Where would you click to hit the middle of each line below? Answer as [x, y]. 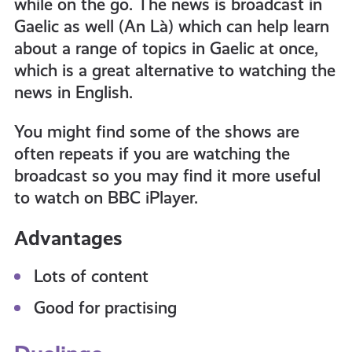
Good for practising [105, 308]
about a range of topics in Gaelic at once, [166, 48]
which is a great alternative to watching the [174, 70]
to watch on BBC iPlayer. [106, 198]
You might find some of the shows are [156, 132]
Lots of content [91, 276]
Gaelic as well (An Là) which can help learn [171, 26]
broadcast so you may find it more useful [167, 176]
